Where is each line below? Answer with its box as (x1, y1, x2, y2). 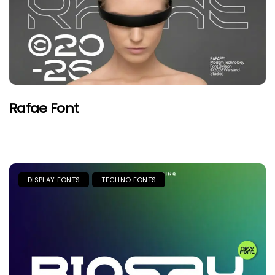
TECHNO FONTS (101, 174, 157, 185)
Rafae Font (9, 98, 79, 118)
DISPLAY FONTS (28, 174, 80, 185)
